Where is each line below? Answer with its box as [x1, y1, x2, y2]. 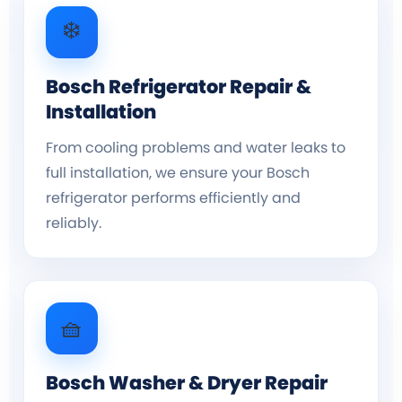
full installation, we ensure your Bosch [46, 162, 310, 183]
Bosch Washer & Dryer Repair [46, 369, 328, 396]
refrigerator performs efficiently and [46, 187, 301, 208]
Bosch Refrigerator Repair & [46, 73, 311, 100]
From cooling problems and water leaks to [46, 136, 345, 158]
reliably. [46, 212, 101, 233]
